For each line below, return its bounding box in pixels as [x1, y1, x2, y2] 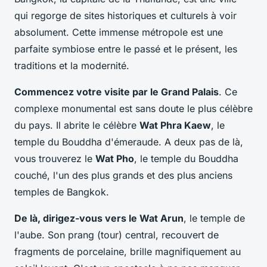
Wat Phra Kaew [139, 119, 211, 131]
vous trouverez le [14, 152, 95, 164]
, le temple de [184, 212, 245, 224]
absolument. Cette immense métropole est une [14, 26, 223, 38]
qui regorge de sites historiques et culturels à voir [14, 9, 237, 21]
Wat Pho [95, 152, 134, 164]
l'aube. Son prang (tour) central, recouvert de [14, 228, 219, 241]
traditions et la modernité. [14, 59, 129, 72]
